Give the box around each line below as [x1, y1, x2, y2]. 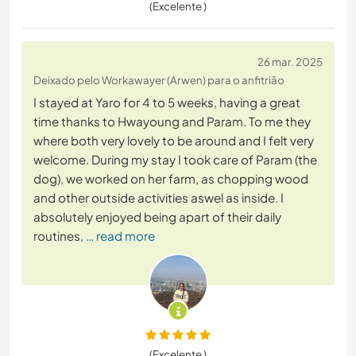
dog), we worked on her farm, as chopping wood [33, 171, 308, 187]
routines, [33, 228, 83, 244]
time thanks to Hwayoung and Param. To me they [33, 114, 311, 130]
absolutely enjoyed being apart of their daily [33, 209, 281, 225]
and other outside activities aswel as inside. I [33, 190, 284, 206]
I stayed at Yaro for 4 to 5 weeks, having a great [33, 95, 300, 110]
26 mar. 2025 [257, 55, 323, 69]
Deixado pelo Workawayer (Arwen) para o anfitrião [33, 73, 284, 87]
